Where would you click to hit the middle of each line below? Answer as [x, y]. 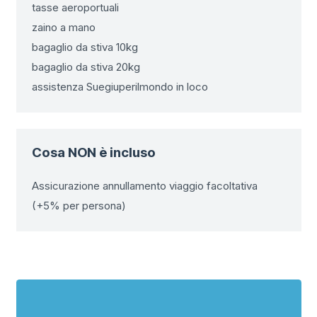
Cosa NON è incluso [94, 152]
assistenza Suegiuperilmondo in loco [120, 86]
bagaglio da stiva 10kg [85, 47]
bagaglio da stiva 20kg [86, 67]
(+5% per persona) [79, 205]
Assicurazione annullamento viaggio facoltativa [145, 185]
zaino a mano [64, 27]
